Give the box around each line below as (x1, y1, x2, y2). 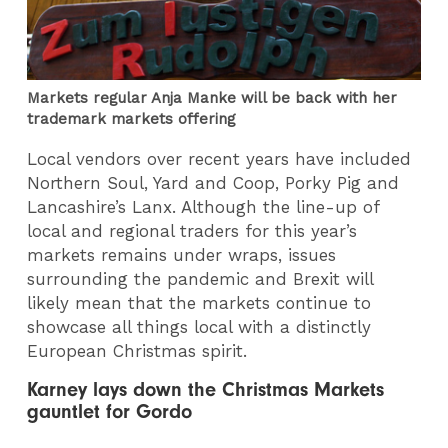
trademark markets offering (27, 110, 237, 129)
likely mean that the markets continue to (27, 292, 372, 313)
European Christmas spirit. (27, 340, 248, 361)
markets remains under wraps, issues (27, 244, 337, 265)
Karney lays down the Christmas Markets (27, 378, 385, 402)
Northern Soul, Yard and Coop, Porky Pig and (27, 172, 400, 193)
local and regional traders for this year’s (27, 220, 358, 241)
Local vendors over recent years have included (27, 148, 412, 169)
